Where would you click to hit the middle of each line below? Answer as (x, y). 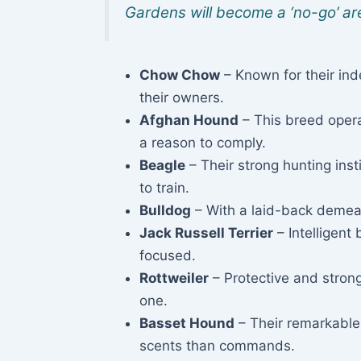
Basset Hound (187, 323)
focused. (168, 255)
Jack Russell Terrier (206, 232)
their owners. (182, 97)
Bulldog (165, 210)
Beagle (162, 165)
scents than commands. (217, 345)
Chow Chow (180, 75)
